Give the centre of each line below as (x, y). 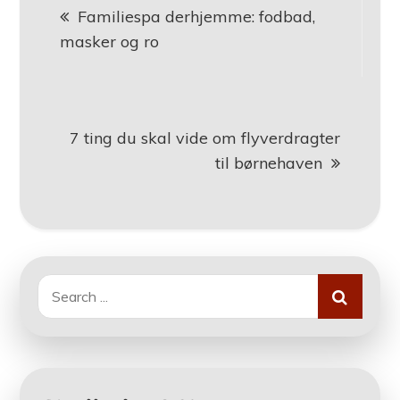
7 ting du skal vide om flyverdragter (204, 138)
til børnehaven (268, 163)
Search (59, 286)
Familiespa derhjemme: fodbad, (197, 17)
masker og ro (110, 42)
